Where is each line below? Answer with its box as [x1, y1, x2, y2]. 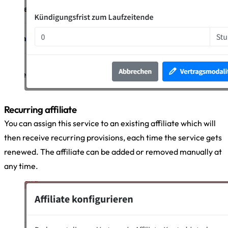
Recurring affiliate [4, 103, 76, 116]
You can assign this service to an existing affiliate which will [4, 118, 216, 128]
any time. [4, 160, 38, 171]
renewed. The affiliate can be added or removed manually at [4, 146, 222, 157]
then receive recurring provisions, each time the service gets [4, 132, 222, 142]
